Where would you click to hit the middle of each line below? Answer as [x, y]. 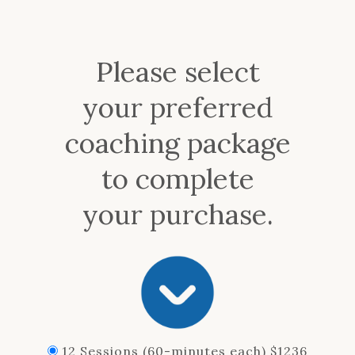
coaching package [177, 143]
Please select [177, 71]
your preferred [177, 107]
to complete [177, 178]
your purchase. [177, 214]
